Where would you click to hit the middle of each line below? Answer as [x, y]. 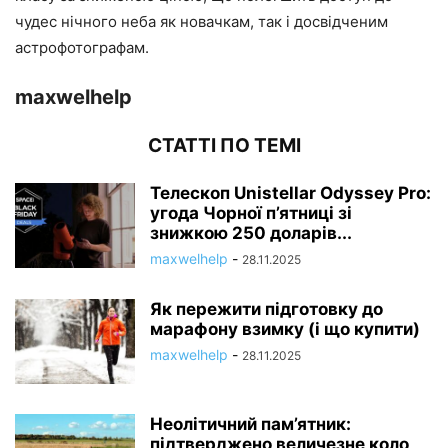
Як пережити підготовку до [266, 309]
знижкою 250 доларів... [251, 233]
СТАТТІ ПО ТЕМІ [224, 146]
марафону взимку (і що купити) [285, 329]
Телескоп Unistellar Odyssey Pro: [290, 193]
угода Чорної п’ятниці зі [251, 213]
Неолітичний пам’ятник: [250, 424]
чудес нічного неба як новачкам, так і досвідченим [201, 22]
